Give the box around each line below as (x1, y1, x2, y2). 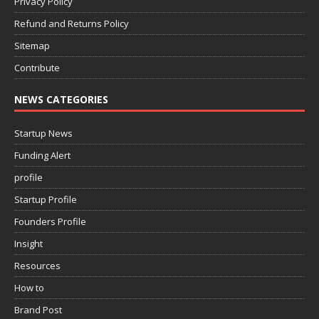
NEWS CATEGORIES (14, 93, 108, 107)
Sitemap (14, 39, 50, 53)
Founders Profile (14, 215, 86, 229)
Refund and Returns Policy (14, 17, 129, 31)
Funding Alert (14, 149, 70, 162)
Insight (14, 237, 43, 251)
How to (14, 281, 44, 295)
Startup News (14, 127, 73, 140)
